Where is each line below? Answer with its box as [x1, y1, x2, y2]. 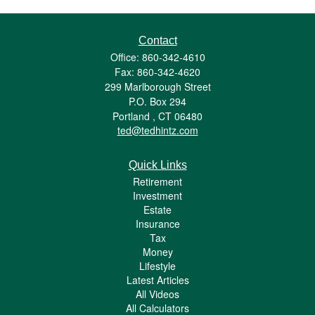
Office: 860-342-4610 [110, 50, 205, 65]
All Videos [136, 287, 179, 302]
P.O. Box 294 [129, 94, 186, 109]
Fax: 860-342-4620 [115, 65, 200, 79]
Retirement [133, 174, 182, 189]
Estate [143, 202, 172, 217]
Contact [138, 34, 177, 47]
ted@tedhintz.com [117, 123, 198, 138]
